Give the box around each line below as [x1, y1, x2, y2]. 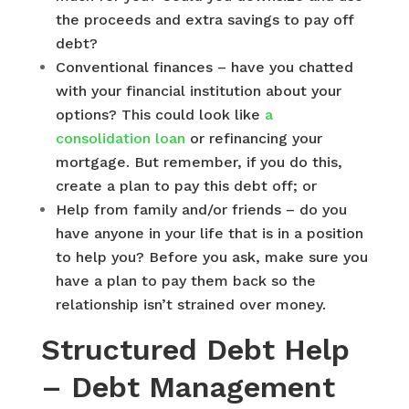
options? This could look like [55, 106, 260, 123]
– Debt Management [40, 370, 335, 404]
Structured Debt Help [40, 332, 350, 367]
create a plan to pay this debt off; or [55, 177, 317, 194]
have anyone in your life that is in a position [55, 225, 363, 242]
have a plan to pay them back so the [55, 272, 316, 289]
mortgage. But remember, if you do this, [55, 153, 342, 171]
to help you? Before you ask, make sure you [55, 248, 368, 266]
